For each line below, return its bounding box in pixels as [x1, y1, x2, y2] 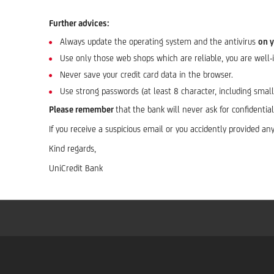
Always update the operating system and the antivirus [60, 37, 258, 46]
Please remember [49, 105, 116, 114]
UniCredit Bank [49, 163, 103, 173]
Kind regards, [49, 144, 96, 154]
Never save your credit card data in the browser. [60, 70, 233, 80]
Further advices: [49, 18, 109, 28]
